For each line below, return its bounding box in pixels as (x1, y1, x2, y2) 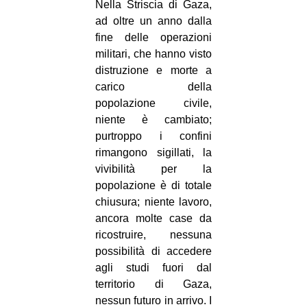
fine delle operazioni (95, 32, 212, 44)
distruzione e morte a (95, 64, 212, 77)
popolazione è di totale (95, 180, 212, 192)
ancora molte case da (95, 212, 212, 225)
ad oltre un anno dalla (95, 15, 212, 27)
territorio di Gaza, (95, 278, 212, 291)
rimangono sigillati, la (95, 147, 212, 159)
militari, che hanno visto (95, 48, 212, 60)
